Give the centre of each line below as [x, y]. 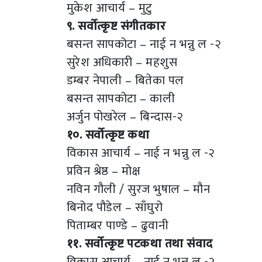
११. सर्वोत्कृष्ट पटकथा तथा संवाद [140, 243]
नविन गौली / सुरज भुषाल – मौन [139, 189]
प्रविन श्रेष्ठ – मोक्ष [104, 171]
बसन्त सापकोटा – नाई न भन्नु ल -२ [144, 44]
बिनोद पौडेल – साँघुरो [115, 207]
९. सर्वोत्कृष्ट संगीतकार [116, 26]
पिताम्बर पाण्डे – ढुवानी [118, 225]
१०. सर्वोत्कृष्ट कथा [108, 135]
